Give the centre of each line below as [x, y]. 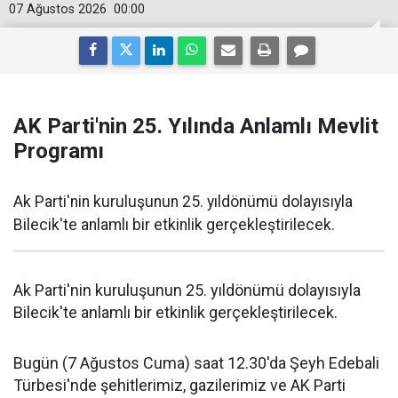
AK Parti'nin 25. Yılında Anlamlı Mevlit [196, 126]
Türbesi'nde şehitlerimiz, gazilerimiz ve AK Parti [179, 385]
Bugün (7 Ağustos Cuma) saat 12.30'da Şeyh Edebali [196, 363]
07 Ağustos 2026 [58, 9]
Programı [59, 151]
